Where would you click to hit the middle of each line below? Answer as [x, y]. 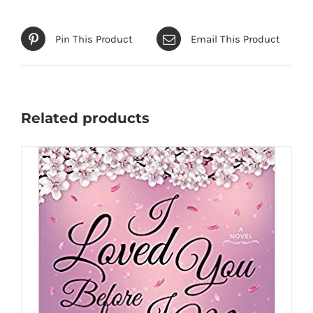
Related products [85, 118]
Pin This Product [94, 39]
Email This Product [235, 39]
